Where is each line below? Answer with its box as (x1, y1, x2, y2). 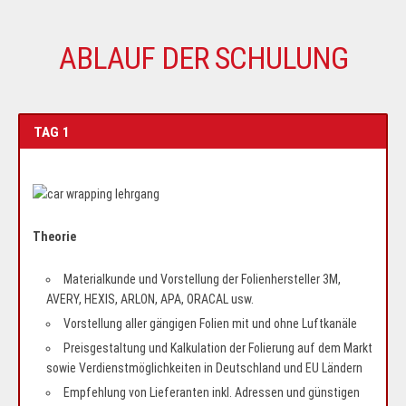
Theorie (33, 229, 76, 245)
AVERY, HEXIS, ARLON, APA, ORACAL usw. (46, 292, 254, 307)
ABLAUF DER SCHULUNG (58, 40, 348, 76)
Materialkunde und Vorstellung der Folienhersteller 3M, (63, 272, 341, 287)
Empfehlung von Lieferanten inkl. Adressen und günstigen (63, 385, 360, 401)
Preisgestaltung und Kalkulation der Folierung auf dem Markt (63, 341, 372, 356)
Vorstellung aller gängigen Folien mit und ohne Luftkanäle (63, 316, 357, 332)
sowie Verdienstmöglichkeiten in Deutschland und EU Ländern (46, 361, 362, 376)
